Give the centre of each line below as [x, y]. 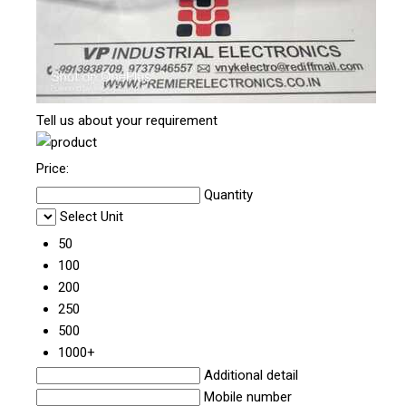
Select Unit [92, 217]
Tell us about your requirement [127, 121]
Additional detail [251, 376]
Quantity [228, 195]
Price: [53, 169]
